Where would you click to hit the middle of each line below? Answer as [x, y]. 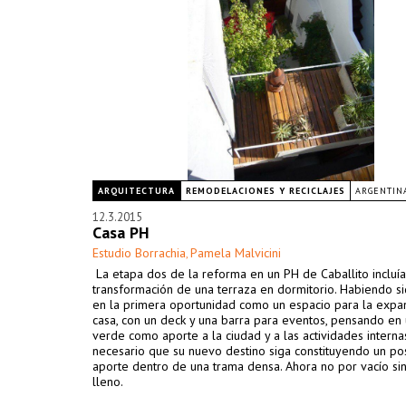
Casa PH [121, 232]
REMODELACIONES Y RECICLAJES [266, 191]
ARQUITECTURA [136, 191]
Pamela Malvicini [236, 253]
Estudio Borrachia [139, 253]
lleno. [108, 382]
